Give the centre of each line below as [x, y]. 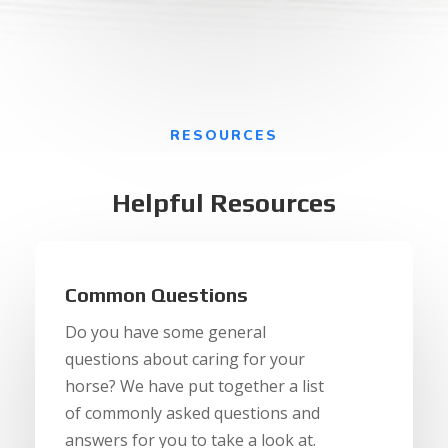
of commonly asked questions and [192, 413]
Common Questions [156, 295]
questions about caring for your [184, 359]
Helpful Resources [223, 203]
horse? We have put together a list [194, 386]
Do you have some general [165, 332]
